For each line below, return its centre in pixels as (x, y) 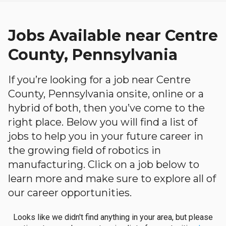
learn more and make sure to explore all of (112, 179)
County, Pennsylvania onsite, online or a (106, 94)
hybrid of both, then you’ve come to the (106, 108)
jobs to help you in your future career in (106, 136)
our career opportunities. (70, 193)
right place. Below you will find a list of (103, 122)
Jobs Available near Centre (113, 36)
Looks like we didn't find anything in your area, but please (113, 217)
